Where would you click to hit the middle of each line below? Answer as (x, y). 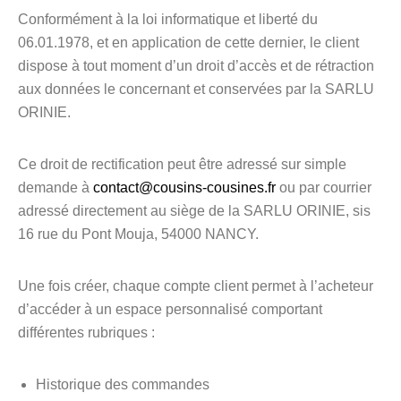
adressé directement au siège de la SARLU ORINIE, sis (194, 211)
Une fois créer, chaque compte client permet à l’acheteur (196, 286)
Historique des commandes (123, 384)
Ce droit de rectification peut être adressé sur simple (182, 164)
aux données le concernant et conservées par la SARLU (196, 89)
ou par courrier (324, 188)
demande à (55, 188)
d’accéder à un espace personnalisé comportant (170, 309)
